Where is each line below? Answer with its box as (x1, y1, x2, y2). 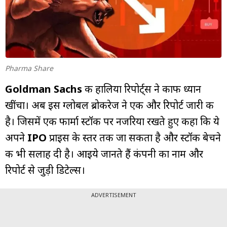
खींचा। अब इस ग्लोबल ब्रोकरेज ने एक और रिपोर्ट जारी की (5, 98, 214, 112)
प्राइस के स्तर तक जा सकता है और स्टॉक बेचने (47, 130, 221, 144)
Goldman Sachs (5, 82, 82, 96)
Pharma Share (5, 63, 53, 73)
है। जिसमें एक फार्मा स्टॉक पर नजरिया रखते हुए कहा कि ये (5, 114, 219, 128)
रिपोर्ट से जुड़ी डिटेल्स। (5, 163, 85, 177)
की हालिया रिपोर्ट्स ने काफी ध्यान (82, 82, 201, 96)
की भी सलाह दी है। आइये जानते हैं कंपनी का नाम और (5, 146, 203, 161)
